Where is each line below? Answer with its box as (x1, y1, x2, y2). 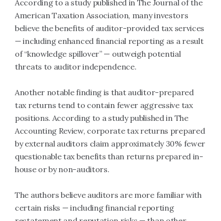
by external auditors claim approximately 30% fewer (15, 139, 206, 148)
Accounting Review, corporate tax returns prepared (15, 126, 205, 136)
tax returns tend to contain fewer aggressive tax (15, 100, 193, 110)
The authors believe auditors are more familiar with (15, 190, 202, 200)
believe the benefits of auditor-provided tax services (15, 23, 205, 33)
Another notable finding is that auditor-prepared (15, 87, 194, 97)
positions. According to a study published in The (15, 113, 188, 123)
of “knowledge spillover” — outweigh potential (15, 49, 181, 59)
